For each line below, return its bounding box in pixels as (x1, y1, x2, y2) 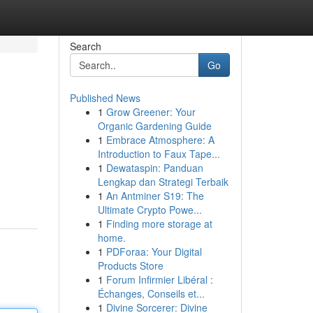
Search (69, 39, 101, 53)
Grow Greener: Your (105, 105, 196, 119)
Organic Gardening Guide (97, 119, 212, 133)
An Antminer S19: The (105, 189, 204, 203)
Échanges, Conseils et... (97, 286, 205, 300)
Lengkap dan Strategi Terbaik (97, 175, 228, 189)
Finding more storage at (105, 217, 212, 231)
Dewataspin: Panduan (105, 161, 203, 175)
